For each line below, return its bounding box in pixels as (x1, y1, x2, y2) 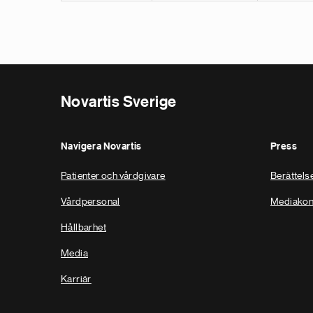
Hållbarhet (61, 222, 106, 232)
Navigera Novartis (61, 142, 142, 152)
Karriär (61, 274, 92, 284)
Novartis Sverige (61, 94, 177, 110)
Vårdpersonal (61, 196, 120, 206)
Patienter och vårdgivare (61, 170, 166, 180)
